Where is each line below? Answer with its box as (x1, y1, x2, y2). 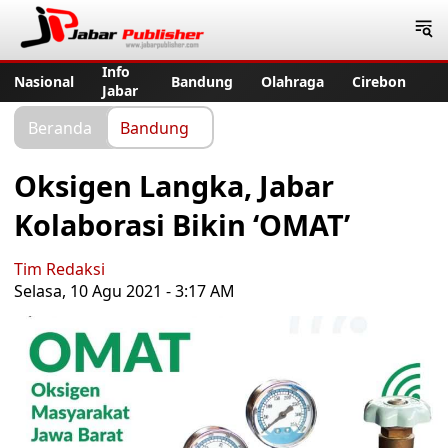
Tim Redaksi (14, 258, 105, 280)
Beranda (28, 116, 92, 138)
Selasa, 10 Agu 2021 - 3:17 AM (14, 280, 235, 302)
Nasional (14, 71, 74, 91)
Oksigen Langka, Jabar (14, 166, 334, 205)
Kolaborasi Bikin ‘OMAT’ (14, 205, 350, 244)
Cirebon (352, 71, 406, 91)
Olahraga (261, 71, 324, 91)
